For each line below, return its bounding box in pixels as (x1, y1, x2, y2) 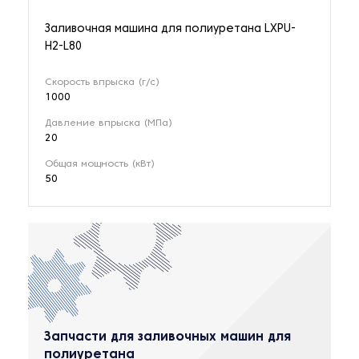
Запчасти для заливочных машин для (44, 332, 291, 344)
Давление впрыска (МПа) (45, 119, 172, 129)
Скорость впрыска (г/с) (45, 78, 159, 88)
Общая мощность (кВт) (45, 159, 155, 170)
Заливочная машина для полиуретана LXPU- (45, 24, 296, 35)
